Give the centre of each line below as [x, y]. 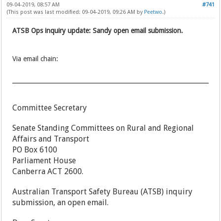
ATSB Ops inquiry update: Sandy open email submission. [98, 31]
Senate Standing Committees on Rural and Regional [103, 128]
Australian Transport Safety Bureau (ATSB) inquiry [103, 192]
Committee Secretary [50, 108]
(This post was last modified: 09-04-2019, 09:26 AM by [75, 12]
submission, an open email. [62, 203]
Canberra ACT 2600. [66, 171]
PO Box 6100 [35, 150]
